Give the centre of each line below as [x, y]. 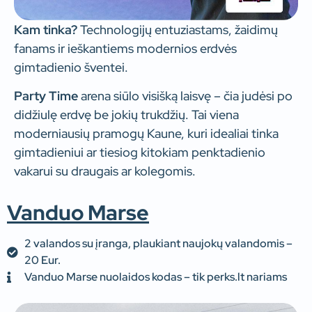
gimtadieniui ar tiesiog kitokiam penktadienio [140, 152]
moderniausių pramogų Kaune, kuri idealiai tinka [146, 133]
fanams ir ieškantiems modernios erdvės [125, 48]
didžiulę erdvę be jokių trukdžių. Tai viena [126, 114]
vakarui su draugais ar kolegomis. [105, 171]
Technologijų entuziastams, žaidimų [178, 29]
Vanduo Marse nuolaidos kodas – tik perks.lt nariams [156, 277]
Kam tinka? [46, 29]
